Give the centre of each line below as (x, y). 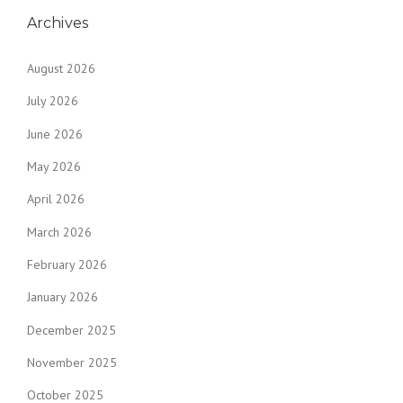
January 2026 (63, 297)
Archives (58, 22)
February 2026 (67, 265)
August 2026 (61, 69)
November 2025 (72, 362)
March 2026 (59, 232)
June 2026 (55, 134)
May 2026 (54, 167)
